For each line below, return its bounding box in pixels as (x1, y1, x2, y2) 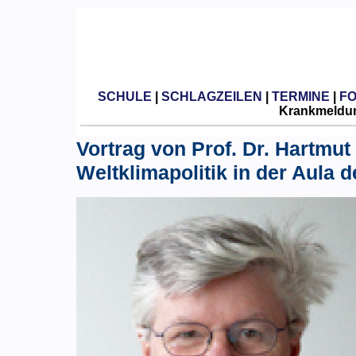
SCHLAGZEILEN (161, 89, 262, 103)
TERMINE (271, 89, 330, 103)
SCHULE (97, 89, 152, 103)
